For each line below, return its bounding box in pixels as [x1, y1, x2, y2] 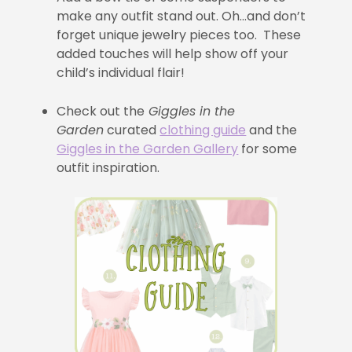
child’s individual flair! [57, 63, 185, 82]
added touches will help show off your [57, 44, 289, 63]
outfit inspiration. [57, 158, 160, 177]
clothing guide [159, 120, 247, 139]
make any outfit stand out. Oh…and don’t [57, 6, 306, 25]
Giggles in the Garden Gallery [57, 139, 239, 158]
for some [238, 139, 298, 158]
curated [104, 120, 160, 139]
